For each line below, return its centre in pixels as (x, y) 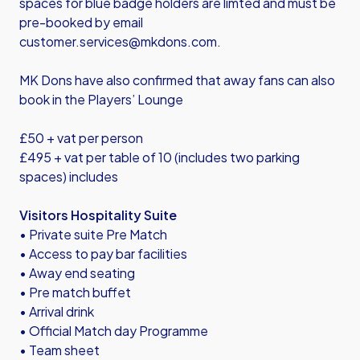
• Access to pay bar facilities (103, 254)
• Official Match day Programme (114, 331)
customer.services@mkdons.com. (120, 41)
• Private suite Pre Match (93, 234)
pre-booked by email (81, 22)
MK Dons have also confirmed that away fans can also (177, 80)
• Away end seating (77, 273)
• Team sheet (59, 350)
